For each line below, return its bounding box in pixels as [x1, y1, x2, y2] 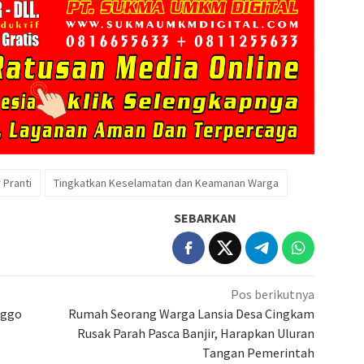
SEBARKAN [174, 210, 237, 227]
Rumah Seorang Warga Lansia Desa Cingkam [68, 305, 315, 323]
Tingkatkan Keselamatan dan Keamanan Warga [54, 175, 279, 191]
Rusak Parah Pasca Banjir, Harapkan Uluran [77, 325, 315, 342]
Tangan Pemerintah [202, 344, 315, 362]
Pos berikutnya [231, 286, 315, 303]
